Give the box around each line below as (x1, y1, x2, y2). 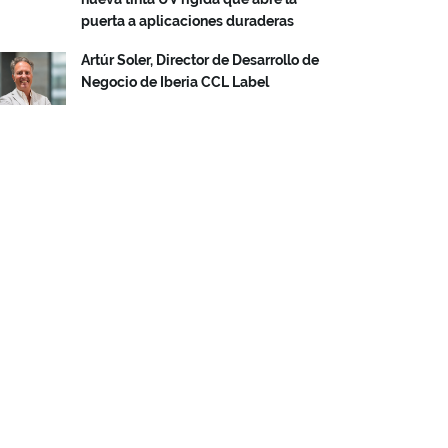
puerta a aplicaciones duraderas (81, 12, 294, 29)
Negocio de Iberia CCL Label (81, 73, 269, 90)
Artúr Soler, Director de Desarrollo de (81, 51, 319, 68)
